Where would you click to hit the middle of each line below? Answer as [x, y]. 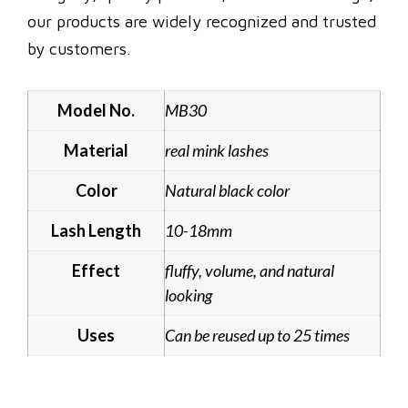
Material [96, 150]
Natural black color [227, 190]
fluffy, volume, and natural [250, 270]
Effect [96, 270]
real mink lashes [217, 150]
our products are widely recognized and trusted [202, 21]
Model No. [96, 110]
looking [189, 295]
